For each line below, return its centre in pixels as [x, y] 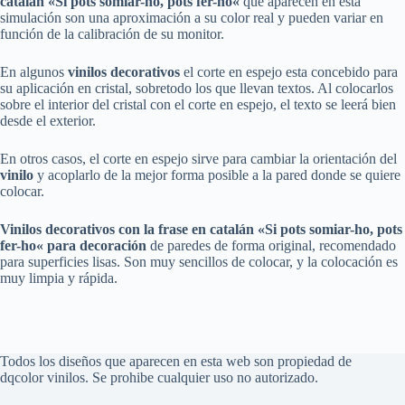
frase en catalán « [212, 230]
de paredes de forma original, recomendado [271, 246]
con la [138, 230]
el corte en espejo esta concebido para [289, 72]
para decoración [95, 246]
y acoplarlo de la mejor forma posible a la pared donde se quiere [219, 175]
